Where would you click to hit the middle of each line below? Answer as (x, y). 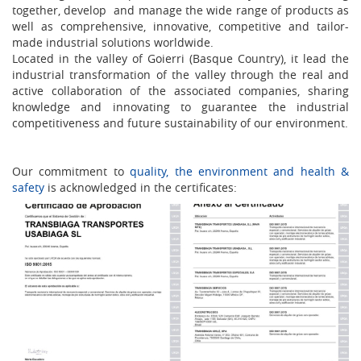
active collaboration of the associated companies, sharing (180, 90)
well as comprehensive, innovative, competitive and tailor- (180, 26)
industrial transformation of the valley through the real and (180, 74)
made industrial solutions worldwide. (113, 42)
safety (28, 187)
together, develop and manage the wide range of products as (180, 10)
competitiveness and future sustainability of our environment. (180, 122)
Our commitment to (68, 171)
